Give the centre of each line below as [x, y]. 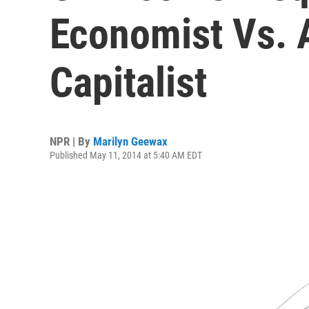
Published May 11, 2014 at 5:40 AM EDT [126, 155]
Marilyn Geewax [130, 141]
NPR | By [71, 141]
